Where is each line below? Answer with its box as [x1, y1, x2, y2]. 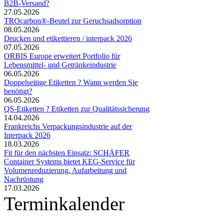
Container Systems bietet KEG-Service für [4, 157, 135, 166]
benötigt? [4, 87, 32, 95]
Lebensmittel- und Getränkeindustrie [4, 60, 116, 69]
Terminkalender [4, 193, 125, 214]
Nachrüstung [4, 175, 44, 183]
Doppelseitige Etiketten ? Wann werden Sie [4, 78, 138, 87]
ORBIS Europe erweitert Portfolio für [4, 51, 120, 60]
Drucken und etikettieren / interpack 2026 [4, 34, 132, 43]
